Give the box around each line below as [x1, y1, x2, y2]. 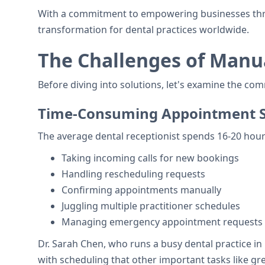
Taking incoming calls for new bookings [62, 151, 239, 164]
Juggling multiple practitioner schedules [62, 199, 240, 212]
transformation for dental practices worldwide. [38, 23, 249, 36]
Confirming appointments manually [62, 183, 221, 196]
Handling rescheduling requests [62, 167, 205, 180]
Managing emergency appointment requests [62, 215, 263, 228]
